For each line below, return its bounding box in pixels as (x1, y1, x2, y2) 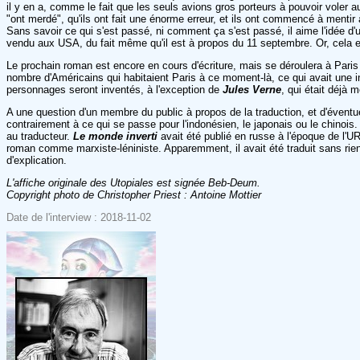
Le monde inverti (73, 129, 161, 142)
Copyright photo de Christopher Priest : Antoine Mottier (6, 188, 261, 201)
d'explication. (6, 153, 67, 166)
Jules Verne (223, 83, 281, 96)
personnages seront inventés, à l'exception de (6, 83, 223, 96)
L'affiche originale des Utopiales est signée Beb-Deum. (6, 176, 260, 189)
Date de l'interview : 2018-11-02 (6, 211, 151, 223)
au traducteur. (6, 129, 73, 142)
